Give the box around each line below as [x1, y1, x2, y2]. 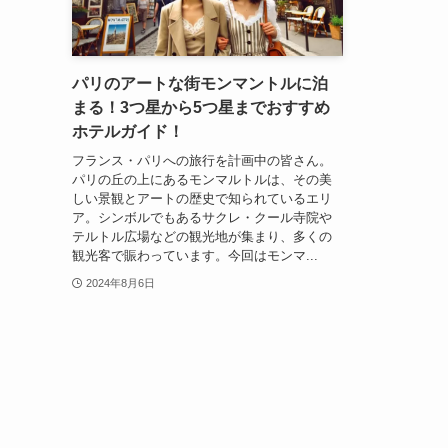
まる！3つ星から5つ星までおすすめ [72, 99, 330, 117]
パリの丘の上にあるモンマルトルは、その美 [72, 171, 332, 187]
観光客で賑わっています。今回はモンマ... [72, 247, 318, 263]
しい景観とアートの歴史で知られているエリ [72, 190, 332, 206]
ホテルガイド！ [72, 123, 184, 141]
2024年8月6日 [85, 276, 155, 289]
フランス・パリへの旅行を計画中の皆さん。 [72, 152, 332, 168]
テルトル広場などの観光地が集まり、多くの [72, 228, 332, 244]
